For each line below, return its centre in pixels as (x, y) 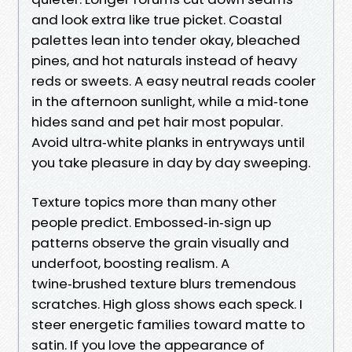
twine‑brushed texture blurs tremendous (164, 283)
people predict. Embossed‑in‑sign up (151, 222)
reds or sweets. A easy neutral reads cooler (174, 81)
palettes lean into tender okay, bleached (166, 40)
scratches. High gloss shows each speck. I (167, 304)
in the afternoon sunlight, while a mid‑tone (170, 101)
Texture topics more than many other (154, 202)
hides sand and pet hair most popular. (157, 121)
